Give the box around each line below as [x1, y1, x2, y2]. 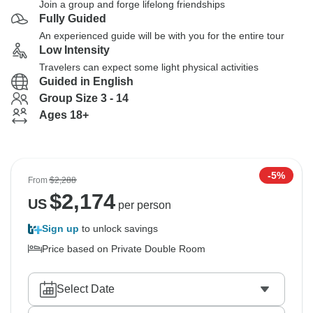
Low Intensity [39, 44, 110, 56]
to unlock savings [79, 223, 158, 234]
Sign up [42, 223, 79, 234]
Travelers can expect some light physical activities [39, 61, 259, 73]
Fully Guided [39, 13, 106, 24]
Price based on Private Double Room [42, 243, 205, 254]
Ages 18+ [39, 109, 89, 121]
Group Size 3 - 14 [39, 92, 129, 104]
